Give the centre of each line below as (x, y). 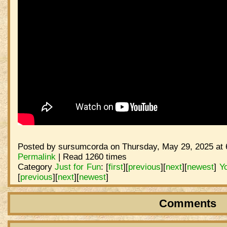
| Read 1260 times (91, 156)
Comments (187, 203)
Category (36, 166)
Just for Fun (78, 166)
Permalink (36, 156)
